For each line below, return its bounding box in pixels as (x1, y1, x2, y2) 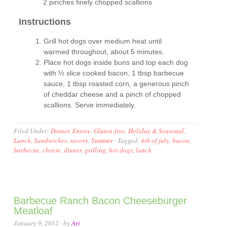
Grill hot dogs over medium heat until (44, 37, 162, 46)
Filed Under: (14, 126, 51, 136)
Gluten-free (94, 126, 126, 136)
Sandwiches (34, 136, 67, 145)
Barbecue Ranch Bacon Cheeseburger (14, 195, 187, 207)
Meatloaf (14, 205, 53, 217)
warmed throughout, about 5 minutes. (44, 48, 165, 56)
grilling (85, 145, 106, 155)
